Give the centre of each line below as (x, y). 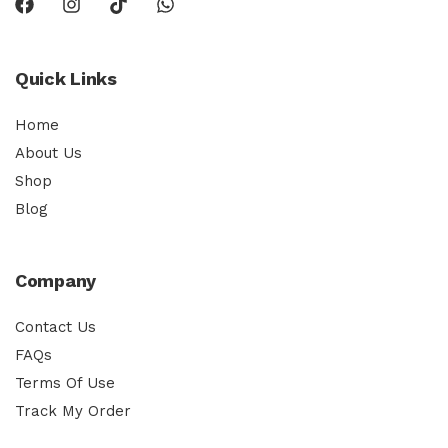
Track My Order (73, 411)
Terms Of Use (65, 383)
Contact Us (55, 327)
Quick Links (66, 79)
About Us (48, 153)
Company (55, 281)
